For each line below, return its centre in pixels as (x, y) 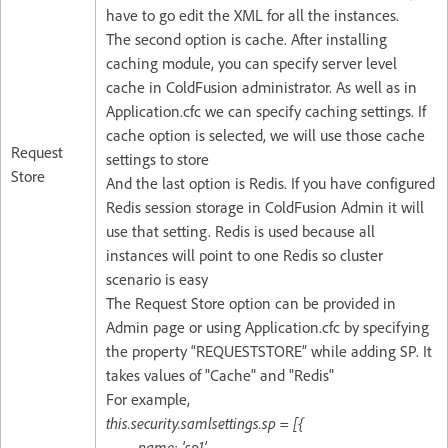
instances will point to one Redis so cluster (244, 254)
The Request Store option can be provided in (251, 302)
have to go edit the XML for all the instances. (254, 14)
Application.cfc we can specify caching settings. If (266, 110)
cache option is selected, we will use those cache (265, 134)
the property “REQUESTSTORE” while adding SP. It (269, 350)
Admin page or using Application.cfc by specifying (267, 326)
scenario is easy (157, 278)
